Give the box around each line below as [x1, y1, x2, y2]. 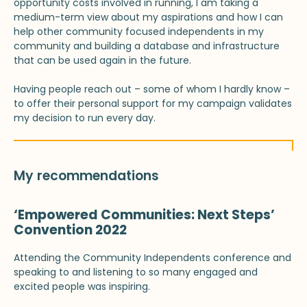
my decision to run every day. [14, 110, 156, 125]
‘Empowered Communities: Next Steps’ [14, 205, 275, 224]
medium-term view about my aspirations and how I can [14, 10, 283, 24]
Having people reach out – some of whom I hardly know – [14, 82, 290, 96]
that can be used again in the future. [14, 53, 191, 67]
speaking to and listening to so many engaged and [14, 265, 258, 279]
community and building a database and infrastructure [14, 38, 280, 53]
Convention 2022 [14, 220, 127, 239]
